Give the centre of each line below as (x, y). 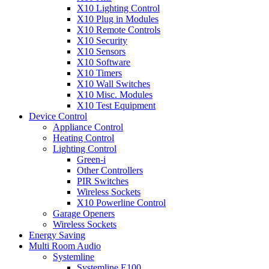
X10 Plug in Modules (118, 19)
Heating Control (83, 138)
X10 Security (102, 40)
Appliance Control (88, 127)
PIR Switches (103, 181)
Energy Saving (57, 235)
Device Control (58, 116)
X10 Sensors (101, 51)
